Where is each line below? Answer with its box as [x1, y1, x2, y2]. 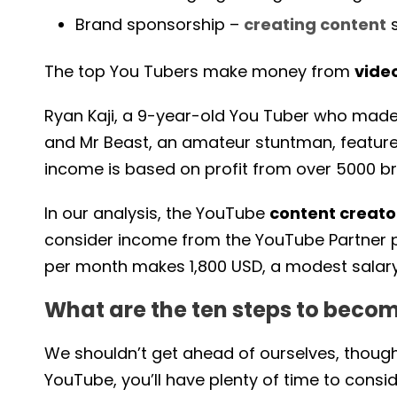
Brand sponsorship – [75, 13, 244, 36]
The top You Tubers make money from [44, 60, 354, 83]
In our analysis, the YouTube [44, 202, 269, 225]
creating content [244, 13, 386, 36]
